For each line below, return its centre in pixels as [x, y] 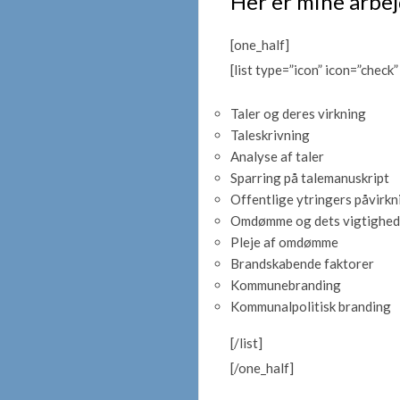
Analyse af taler [277, 156]
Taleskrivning [270, 134]
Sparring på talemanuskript [310, 177]
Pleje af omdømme [284, 242]
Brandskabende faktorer [302, 263]
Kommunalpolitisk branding [311, 306]
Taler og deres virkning [298, 113]
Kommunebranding [286, 284]
